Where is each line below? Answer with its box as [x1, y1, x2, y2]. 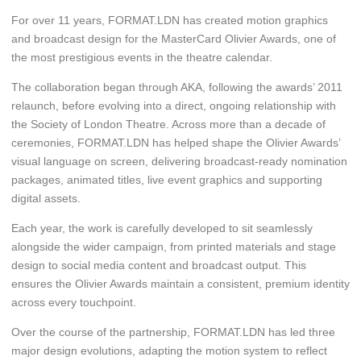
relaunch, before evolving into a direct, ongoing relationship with [10, 99, 336, 113]
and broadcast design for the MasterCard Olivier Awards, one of [10, 32, 336, 46]
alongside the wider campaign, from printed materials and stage [10, 240, 336, 254]
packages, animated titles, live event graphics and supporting [10, 173, 322, 187]
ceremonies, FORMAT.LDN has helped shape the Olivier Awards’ [10, 136, 340, 150]
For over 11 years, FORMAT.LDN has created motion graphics [10, 14, 328, 27]
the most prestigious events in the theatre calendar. [10, 51, 272, 64]
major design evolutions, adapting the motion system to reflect [10, 344, 327, 358]
